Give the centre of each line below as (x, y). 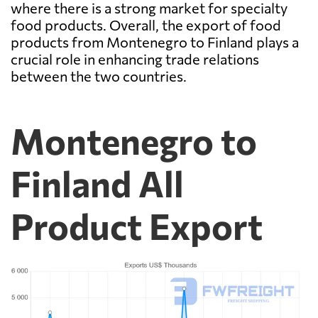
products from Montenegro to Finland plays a (155, 42)
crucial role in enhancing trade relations (135, 59)
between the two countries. (99, 76)
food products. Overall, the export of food (146, 25)
